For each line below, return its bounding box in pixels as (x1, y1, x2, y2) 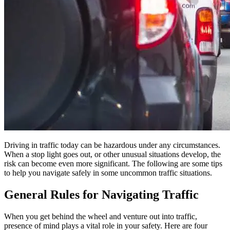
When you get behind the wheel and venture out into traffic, (4, 212, 197, 221)
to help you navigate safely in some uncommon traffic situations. (4, 168, 212, 177)
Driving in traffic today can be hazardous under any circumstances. (4, 140, 220, 149)
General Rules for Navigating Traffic (4, 187, 199, 201)
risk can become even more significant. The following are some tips (4, 159, 222, 168)
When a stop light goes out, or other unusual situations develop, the (4, 149, 221, 159)
